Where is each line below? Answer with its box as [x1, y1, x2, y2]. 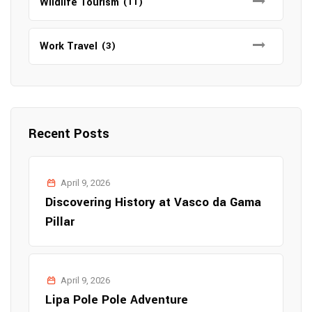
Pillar [45, 213, 75, 231]
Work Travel [40, 39, 97, 54]
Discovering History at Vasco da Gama [45, 194, 261, 212]
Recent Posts [29, 125, 109, 143]
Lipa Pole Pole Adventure [45, 291, 188, 309]
